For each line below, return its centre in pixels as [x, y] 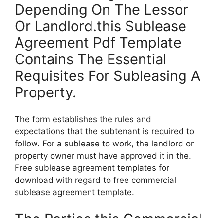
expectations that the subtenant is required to [104, 131]
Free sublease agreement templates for [92, 168]
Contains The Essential [91, 59]
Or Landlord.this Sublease [100, 26]
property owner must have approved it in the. [103, 155]
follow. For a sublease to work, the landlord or [104, 143]
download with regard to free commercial [95, 180]
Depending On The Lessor [101, 10]
